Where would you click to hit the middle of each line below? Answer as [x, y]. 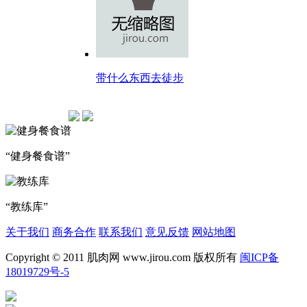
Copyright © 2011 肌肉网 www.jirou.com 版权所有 [123, 257]
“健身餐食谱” [38, 156]
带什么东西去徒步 [140, 77]
